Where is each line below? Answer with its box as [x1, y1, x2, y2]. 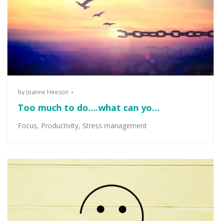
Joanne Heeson [26, 88, 69, 96]
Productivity [41, 121, 78, 130]
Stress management [82, 121, 147, 130]
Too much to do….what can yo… [18, 102, 159, 113]
